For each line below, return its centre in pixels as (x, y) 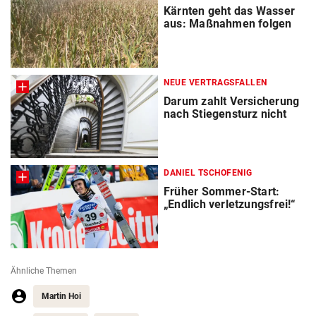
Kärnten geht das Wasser (229, 11)
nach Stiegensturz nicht (225, 114)
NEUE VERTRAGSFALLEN (215, 83)
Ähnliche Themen (44, 271)
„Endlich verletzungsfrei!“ (230, 205)
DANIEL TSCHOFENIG (208, 173)
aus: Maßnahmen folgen (228, 24)
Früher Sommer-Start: (222, 192)
